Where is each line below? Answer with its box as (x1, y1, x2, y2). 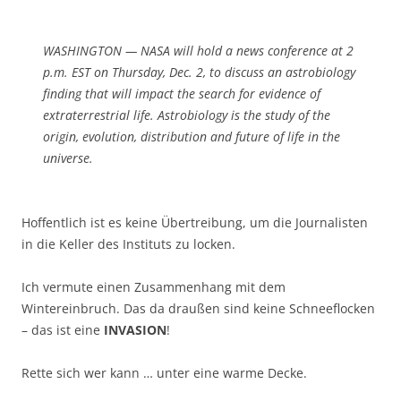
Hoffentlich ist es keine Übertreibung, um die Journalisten (21, 214, 368, 232)
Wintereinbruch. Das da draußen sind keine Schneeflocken (21, 300, 375, 318)
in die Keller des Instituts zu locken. (21, 235, 235, 253)
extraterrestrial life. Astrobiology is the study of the (43, 107, 330, 124)
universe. (43, 149, 93, 167)
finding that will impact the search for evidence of (43, 85, 320, 103)
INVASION (104, 321, 166, 339)
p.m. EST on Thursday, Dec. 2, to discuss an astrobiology (43, 64, 355, 81)
